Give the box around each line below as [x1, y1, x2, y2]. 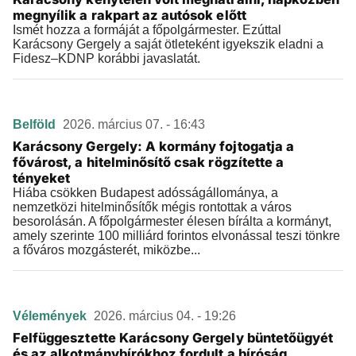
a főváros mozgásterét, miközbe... [13, 243, 200, 257]
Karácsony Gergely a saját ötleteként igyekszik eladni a [13, 37, 323, 51]
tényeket [13, 170, 71, 186]
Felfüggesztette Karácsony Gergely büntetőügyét [13, 330, 334, 346]
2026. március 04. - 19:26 [94, 309, 236, 323]
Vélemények [13, 309, 90, 323]
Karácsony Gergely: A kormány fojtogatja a [13, 138, 294, 154]
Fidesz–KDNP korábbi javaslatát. [13, 52, 200, 65]
